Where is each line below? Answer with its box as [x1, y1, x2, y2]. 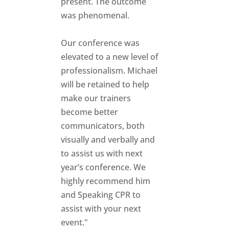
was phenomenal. [61, 9, 130, 21]
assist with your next [61, 202, 142, 214]
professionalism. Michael [61, 64, 158, 76]
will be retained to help [61, 78, 150, 90]
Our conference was [61, 37, 140, 49]
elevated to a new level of [61, 51, 159, 62]
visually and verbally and [61, 133, 155, 145]
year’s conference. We [61, 161, 146, 173]
